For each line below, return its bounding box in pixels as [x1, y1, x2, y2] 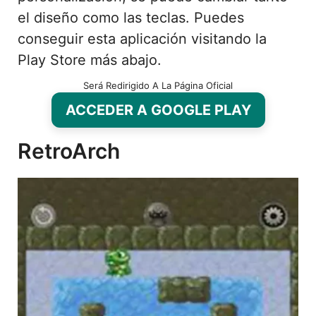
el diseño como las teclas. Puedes [18, 8, 244, 26]
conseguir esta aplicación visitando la [18, 30, 267, 47]
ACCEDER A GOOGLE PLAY [65, 101, 251, 119]
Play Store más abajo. [18, 51, 162, 68]
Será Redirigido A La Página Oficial [83, 79, 233, 91]
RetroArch [18, 138, 120, 164]
